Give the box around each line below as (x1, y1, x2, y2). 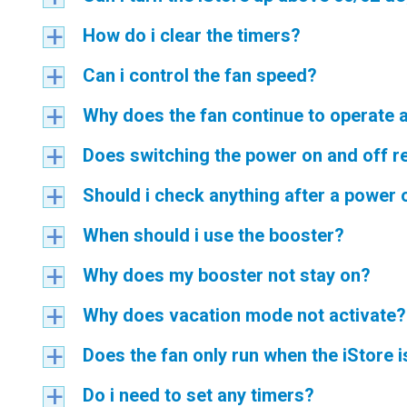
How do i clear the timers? (83, 25, 301, 46)
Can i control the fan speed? (83, 65, 317, 86)
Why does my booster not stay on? (83, 264, 371, 286)
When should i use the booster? (83, 224, 344, 246)
